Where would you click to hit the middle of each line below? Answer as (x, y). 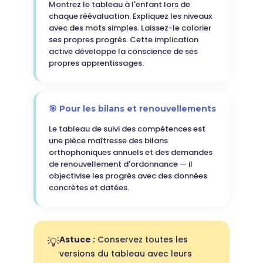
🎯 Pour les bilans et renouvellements (132, 109)
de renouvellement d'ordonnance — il (120, 164)
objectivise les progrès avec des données (128, 176)
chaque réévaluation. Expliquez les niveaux (130, 16)
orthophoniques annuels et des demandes (130, 152)
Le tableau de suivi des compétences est (127, 129)
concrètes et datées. (89, 188)
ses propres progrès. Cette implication (123, 40)
